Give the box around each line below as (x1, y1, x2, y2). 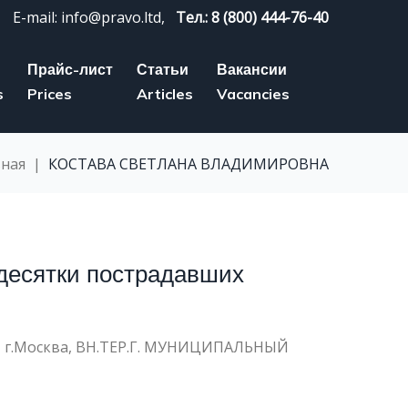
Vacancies (217, 85, 290, 103)
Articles (137, 85, 193, 103)
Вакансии (217, 60, 287, 78)
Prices (27, 85, 72, 103)
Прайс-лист (27, 60, 113, 78)
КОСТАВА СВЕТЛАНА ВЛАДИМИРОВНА (48, 154, 329, 174)
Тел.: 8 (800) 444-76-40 (176, 7, 329, 27)
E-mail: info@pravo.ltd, (13, 7, 165, 27)
